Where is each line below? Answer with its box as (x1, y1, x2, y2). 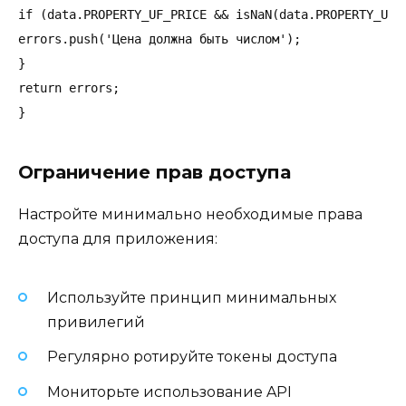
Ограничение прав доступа (18, 160, 291, 183)
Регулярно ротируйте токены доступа (47, 348, 337, 366)
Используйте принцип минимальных (47, 289, 336, 307)
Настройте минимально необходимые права (18, 205, 362, 223)
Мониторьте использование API (47, 382, 292, 401)
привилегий (47, 314, 145, 332)
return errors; (18, 80, 120, 95)
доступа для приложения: (18, 229, 217, 247)
